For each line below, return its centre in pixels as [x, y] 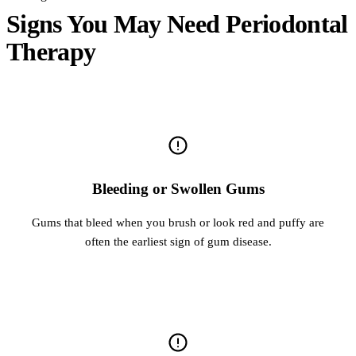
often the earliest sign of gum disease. [178, 242]
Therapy [51, 52]
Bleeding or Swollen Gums [178, 189]
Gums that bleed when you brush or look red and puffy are [178, 222]
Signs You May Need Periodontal [177, 24]
